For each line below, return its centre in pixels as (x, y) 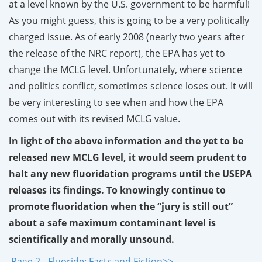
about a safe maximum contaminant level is (112, 223)
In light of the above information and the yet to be (126, 141)
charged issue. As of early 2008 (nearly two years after (127, 37)
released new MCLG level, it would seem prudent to (128, 157)
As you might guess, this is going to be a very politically (129, 20)
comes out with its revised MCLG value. (94, 118)
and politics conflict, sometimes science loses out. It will (131, 86)
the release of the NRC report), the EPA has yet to (117, 53)
